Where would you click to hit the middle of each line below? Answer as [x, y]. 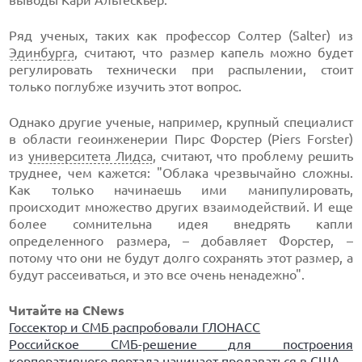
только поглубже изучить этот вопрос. [126, 86]
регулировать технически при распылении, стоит [181, 69]
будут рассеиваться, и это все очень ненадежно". [157, 275]
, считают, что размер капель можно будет [214, 53]
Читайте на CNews [67, 310]
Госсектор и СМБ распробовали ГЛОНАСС [135, 327]
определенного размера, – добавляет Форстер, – [181, 241]
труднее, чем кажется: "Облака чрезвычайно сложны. [181, 173]
